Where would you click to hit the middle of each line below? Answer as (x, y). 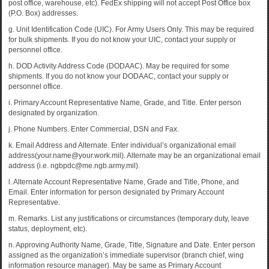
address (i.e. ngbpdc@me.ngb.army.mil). (74, 166)
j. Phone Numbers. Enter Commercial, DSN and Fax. (94, 129)
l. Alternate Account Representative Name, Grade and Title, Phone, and (124, 182)
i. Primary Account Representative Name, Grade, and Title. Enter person (125, 103)
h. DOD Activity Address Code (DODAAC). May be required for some (119, 66)
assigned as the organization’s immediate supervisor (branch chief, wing (126, 255)
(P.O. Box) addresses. (43, 13)
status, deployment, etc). (48, 229)
